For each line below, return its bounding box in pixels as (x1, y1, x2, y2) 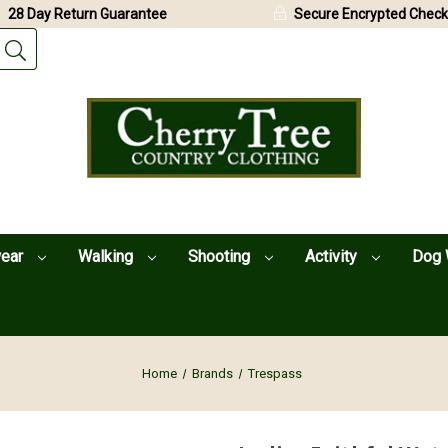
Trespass (248, 365, 303, 381)
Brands (192, 365, 234, 381)
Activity (304, 246, 361, 266)
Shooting (187, 246, 254, 266)
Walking (77, 246, 137, 266)
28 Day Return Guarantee (8, 6, 167, 22)
